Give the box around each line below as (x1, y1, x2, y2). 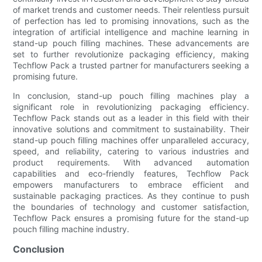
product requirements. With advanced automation (13, 157, 249, 167)
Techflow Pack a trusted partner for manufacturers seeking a (13, 60, 249, 70)
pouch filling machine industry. (13, 223, 130, 234)
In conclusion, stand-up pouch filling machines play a (13, 90, 249, 101)
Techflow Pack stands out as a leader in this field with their (13, 112, 249, 123)
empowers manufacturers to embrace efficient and (13, 179, 249, 189)
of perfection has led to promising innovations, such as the (13, 15, 249, 26)
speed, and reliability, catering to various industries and (13, 146, 249, 156)
